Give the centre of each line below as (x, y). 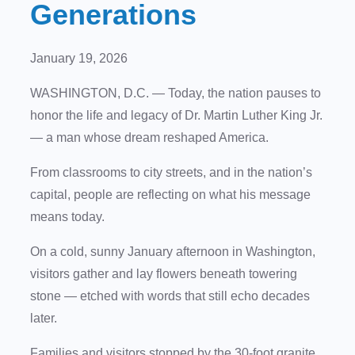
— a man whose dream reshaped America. (151, 138)
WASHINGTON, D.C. (90, 94)
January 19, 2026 (79, 59)
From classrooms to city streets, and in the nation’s (171, 173)
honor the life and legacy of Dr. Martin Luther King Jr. (176, 116)
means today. (69, 217)
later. (45, 319)
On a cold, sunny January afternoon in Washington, (173, 252)
